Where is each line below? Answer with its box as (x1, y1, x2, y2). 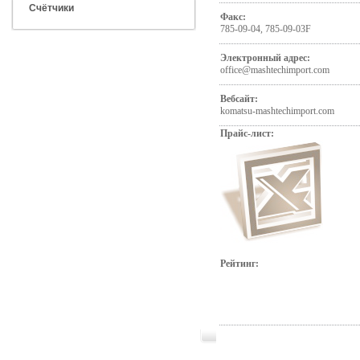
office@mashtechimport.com (219, 64, 329, 76)
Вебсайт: (219, 93, 258, 104)
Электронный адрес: (219, 52, 310, 63)
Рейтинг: (219, 258, 259, 269)
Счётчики (28, 2, 74, 14)
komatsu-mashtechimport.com (219, 105, 334, 117)
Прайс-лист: (219, 128, 274, 139)
